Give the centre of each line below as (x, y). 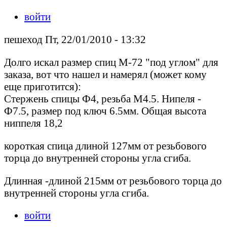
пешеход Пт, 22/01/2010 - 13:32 (75, 40)
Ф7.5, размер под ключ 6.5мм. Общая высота (105, 110)
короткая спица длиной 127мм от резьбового (105, 145)
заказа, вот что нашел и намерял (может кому (105, 74)
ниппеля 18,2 (33, 123)
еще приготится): (43, 86)
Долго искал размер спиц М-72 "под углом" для (111, 62)
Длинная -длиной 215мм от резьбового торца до (113, 180)
